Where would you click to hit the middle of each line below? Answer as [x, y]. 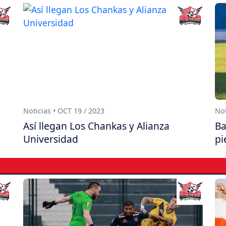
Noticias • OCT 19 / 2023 [64, 111]
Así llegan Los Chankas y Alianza [96, 126]
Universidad [51, 139]
